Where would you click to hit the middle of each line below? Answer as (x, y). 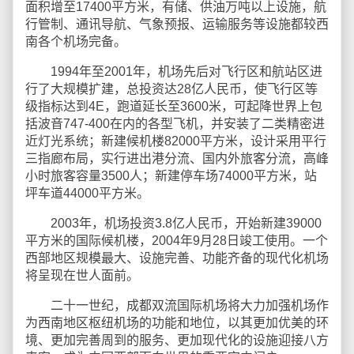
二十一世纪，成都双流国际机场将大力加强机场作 (177, 305)
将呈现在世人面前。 (82, 275)
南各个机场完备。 (76, 41)
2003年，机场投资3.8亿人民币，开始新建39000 (173, 223)
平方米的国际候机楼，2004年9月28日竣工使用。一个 (177, 241)
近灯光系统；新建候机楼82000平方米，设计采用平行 (176, 141)
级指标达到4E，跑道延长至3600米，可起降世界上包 (174, 106)
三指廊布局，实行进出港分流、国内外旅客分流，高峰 (177, 158)
